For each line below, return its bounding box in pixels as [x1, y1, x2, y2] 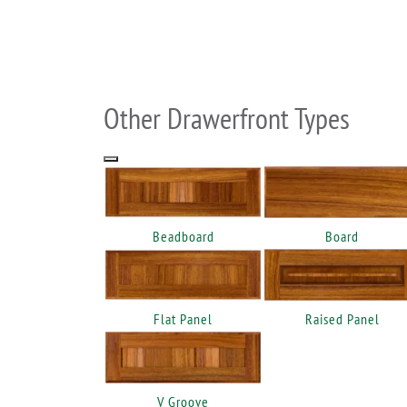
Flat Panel [154, 310, 213, 329]
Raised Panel [304, 310, 380, 329]
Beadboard [152, 226, 214, 245]
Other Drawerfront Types [104, 98, 350, 137]
